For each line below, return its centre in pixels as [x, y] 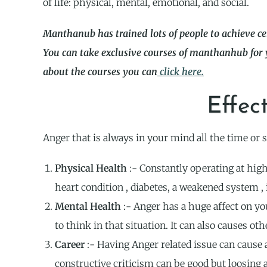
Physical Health [91, 168]
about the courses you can [100, 71]
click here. [181, 71]
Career [70, 245]
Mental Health [88, 207]
